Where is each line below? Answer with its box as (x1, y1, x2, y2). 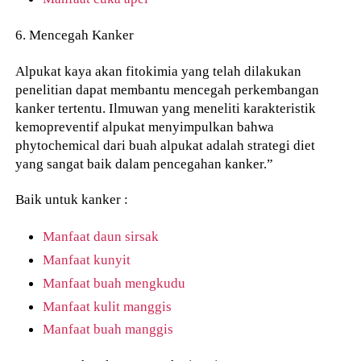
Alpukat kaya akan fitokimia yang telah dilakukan (15, 62, 302, 79)
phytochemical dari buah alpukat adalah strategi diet (15, 136, 316, 153)
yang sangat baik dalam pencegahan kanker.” (15, 155, 274, 172)
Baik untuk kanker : (15, 191, 129, 208)
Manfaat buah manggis (43, 321, 174, 338)
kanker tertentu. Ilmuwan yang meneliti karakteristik (15, 99, 317, 116)
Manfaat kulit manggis (43, 297, 172, 314)
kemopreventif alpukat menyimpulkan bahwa (15, 118, 275, 135)
